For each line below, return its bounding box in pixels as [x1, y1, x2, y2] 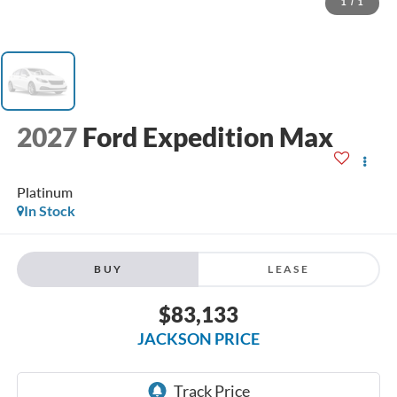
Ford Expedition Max [82, 121, 333, 153]
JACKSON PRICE [137, 328, 260, 348]
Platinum [16, 183, 73, 201]
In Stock [23, 202, 75, 220]
